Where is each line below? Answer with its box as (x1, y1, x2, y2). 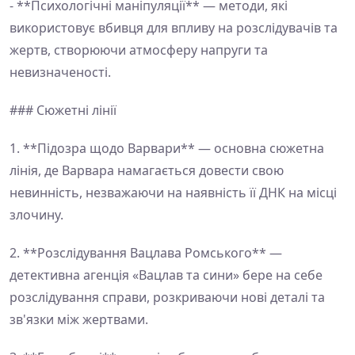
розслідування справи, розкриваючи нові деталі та (10, 288, 325, 306)
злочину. (10, 206, 63, 223)
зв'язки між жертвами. (10, 311, 148, 328)
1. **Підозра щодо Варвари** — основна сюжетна (10, 139, 324, 157)
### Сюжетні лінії (10, 101, 116, 119)
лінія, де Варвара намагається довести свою (10, 162, 284, 179)
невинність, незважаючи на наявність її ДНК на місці (10, 184, 337, 201)
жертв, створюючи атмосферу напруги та (10, 41, 268, 59)
